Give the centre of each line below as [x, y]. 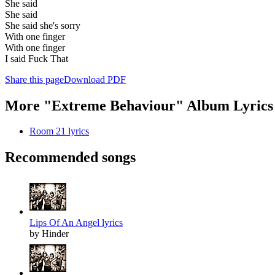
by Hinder [49, 234]
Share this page [34, 79]
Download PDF [95, 79]
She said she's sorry [43, 25]
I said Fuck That [37, 58]
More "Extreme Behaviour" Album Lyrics [139, 105]
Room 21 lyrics [59, 131]
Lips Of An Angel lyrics [76, 223]
